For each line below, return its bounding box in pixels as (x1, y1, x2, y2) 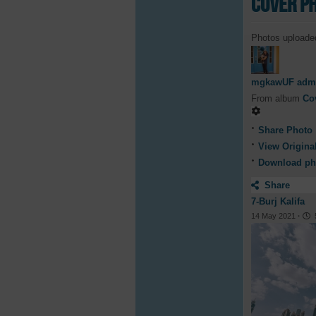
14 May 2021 (251, 212, 298, 221)
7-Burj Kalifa (251, 196, 305, 207)
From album (251, 92, 303, 104)
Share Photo (258, 125, 312, 136)
